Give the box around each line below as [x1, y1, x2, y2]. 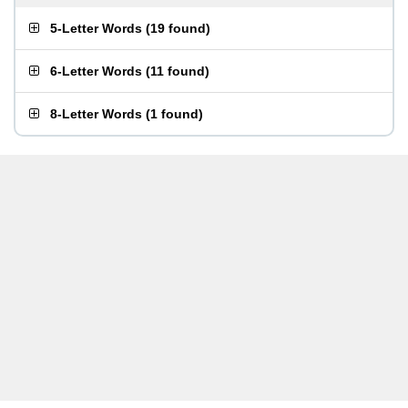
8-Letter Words [50, 107, 142, 121]
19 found [150, 21, 206, 36]
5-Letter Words [50, 21, 142, 36]
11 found [150, 64, 205, 78]
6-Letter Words [50, 64, 142, 78]
